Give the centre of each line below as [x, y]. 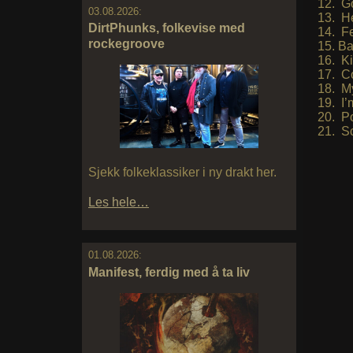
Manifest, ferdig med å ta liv [169, 272]
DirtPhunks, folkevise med [167, 28]
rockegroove [126, 44]
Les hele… [119, 203]
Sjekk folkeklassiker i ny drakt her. [182, 173]
